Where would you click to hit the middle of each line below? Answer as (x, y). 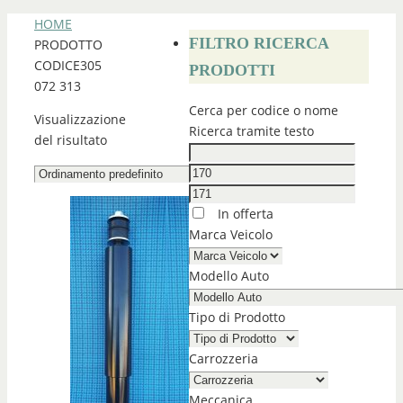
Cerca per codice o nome (264, 110)
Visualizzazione (80, 119)
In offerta (244, 214)
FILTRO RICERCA (259, 43)
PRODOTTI (232, 70)
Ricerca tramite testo (251, 131)
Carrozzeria (224, 358)
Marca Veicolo (231, 234)
